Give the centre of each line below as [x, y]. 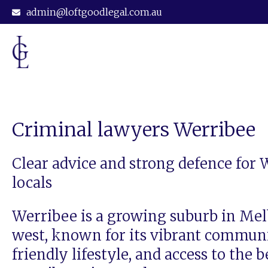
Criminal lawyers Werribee [134, 130]
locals [32, 183]
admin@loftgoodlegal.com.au [94, 12]
